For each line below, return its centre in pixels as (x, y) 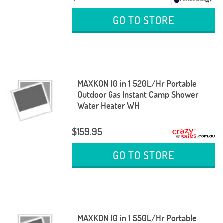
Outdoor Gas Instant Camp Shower (137, 94)
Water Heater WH (108, 105)
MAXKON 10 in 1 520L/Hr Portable (137, 83)
